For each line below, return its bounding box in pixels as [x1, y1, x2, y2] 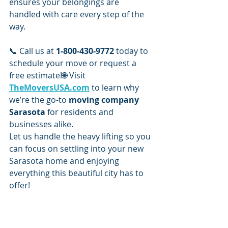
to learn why [90, 81, 141, 93]
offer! [9, 179, 30, 191]
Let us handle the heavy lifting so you [9, 130, 153, 142]
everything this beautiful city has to [9, 167, 146, 179]
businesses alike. [9, 118, 73, 130]
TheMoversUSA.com [9, 81, 90, 93]
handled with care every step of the [9, 8, 146, 20]
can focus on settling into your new [9, 142, 146, 154]
